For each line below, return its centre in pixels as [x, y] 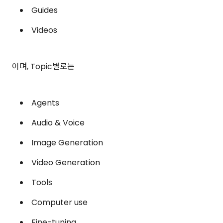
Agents [45, 103]
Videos [44, 30]
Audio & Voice [58, 123]
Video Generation [66, 163]
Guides [45, 10]
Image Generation [67, 143]
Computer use [59, 203]
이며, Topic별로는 [43, 67]
